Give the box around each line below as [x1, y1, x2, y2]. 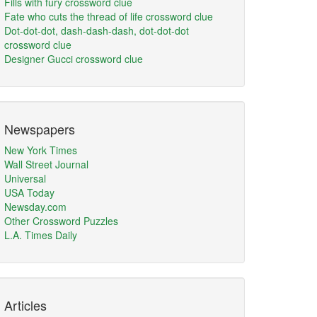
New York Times [4, 143, 77, 157]
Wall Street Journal [4, 157, 88, 171]
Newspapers [4, 120, 75, 138]
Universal [4, 171, 46, 185]
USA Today [4, 185, 54, 200]
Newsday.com [4, 200, 67, 214]
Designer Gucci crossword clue [4, 52, 143, 66]
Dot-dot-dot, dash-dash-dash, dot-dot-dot [4, 23, 189, 38]
